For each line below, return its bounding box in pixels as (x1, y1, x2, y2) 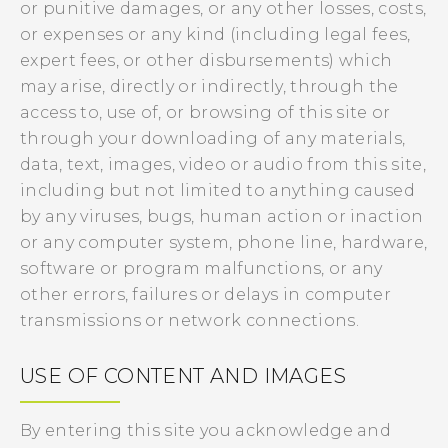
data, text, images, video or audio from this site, (20, 155, 427, 174)
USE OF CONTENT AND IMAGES (20, 364, 346, 388)
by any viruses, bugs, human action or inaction (20, 207, 424, 226)
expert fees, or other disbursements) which (20, 51, 393, 70)
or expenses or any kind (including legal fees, (20, 25, 411, 44)
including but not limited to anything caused (20, 181, 416, 200)
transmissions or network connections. (20, 311, 359, 330)
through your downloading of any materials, (20, 129, 406, 148)
